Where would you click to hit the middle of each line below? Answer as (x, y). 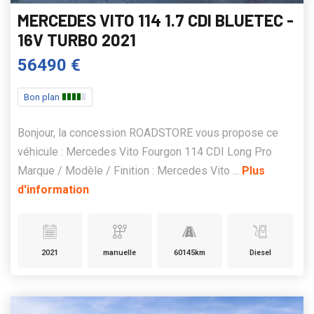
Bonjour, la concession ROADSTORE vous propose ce (148, 133)
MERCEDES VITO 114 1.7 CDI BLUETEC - (156, 20)
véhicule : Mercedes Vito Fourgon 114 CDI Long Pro (145, 152)
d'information (53, 190)
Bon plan (43, 97)
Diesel (260, 253)
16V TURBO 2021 (77, 40)
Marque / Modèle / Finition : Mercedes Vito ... (130, 171)
